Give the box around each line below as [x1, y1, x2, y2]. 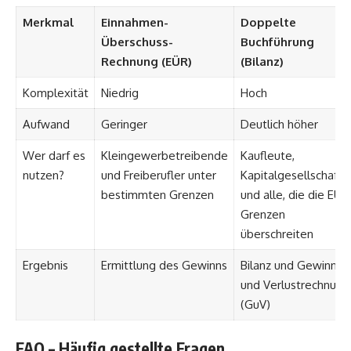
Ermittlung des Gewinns [100, 257, 227, 273]
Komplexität [22, 85, 89, 100]
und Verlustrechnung [240, 277, 349, 292]
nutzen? [22, 167, 64, 183]
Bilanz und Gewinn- [240, 257, 342, 273]
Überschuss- [100, 34, 173, 49]
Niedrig [100, 85, 139, 100]
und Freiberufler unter [100, 167, 216, 183]
